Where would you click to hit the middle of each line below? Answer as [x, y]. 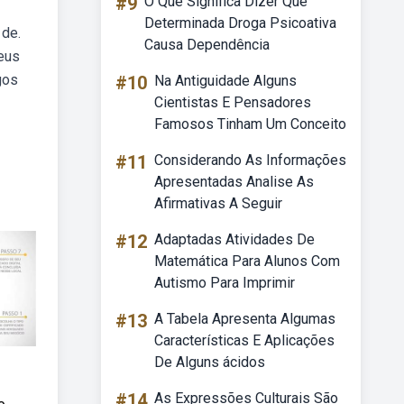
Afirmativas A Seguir [218, 203]
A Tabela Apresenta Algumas [245, 319]
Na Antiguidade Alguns [225, 81]
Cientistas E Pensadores [233, 102]
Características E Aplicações [244, 340]
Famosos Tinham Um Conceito [250, 124]
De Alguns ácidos [210, 362]
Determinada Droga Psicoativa [240, 23]
